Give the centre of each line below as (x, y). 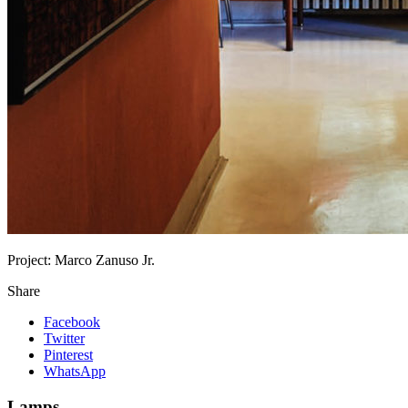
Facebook (72, 321)
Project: (31, 260)
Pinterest (68, 354)
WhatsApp (75, 371)
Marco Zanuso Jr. (105, 260)
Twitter (64, 338)
